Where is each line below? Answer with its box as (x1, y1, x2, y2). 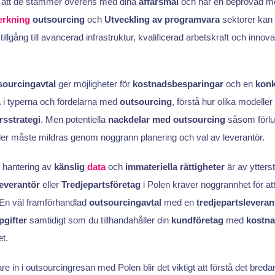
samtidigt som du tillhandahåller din (26, 214, 171, 225)
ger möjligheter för (55, 79, 133, 90)
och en (223, 79, 255, 90)
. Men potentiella (40, 114, 108, 125)
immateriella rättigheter (125, 161, 225, 172)
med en (161, 196, 196, 207)
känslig (53, 161, 87, 172)
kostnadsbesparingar (132, 79, 223, 90)
